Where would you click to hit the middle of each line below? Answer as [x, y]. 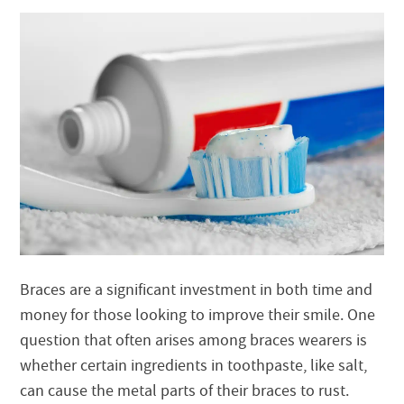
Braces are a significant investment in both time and [197, 289]
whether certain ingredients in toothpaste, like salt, [194, 365]
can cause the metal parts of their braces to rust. [185, 390]
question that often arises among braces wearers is [194, 340]
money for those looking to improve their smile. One [198, 315]
